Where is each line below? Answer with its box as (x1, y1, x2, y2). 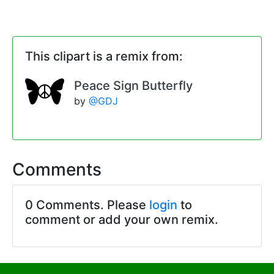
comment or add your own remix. (25, 212, 218, 228)
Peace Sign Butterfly (74, 78, 193, 94)
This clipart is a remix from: (25, 49, 183, 64)
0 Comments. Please (25, 198, 149, 213)
